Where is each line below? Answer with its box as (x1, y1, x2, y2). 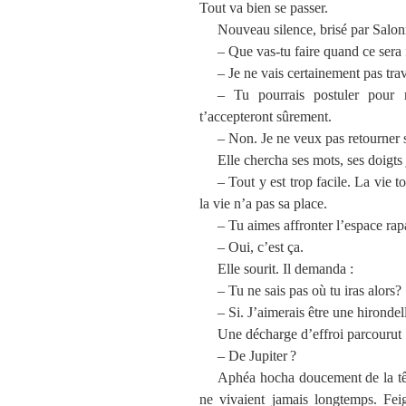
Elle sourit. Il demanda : (217, 260, 353, 276)
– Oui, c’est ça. (217, 238, 304, 255)
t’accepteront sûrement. (199, 108, 332, 124)
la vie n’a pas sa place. (199, 195, 327, 211)
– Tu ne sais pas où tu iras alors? (217, 282, 401, 298)
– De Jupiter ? (217, 347, 296, 363)
